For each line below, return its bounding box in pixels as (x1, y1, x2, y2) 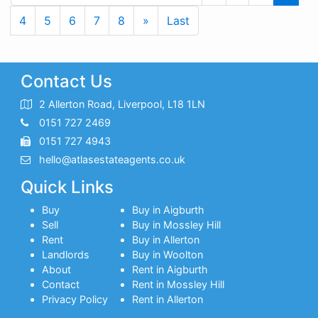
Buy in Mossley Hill (132, 219, 221, 231)
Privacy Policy (42, 293, 109, 306)
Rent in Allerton (132, 293, 204, 306)
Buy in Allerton (132, 234, 200, 246)
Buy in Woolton (132, 248, 204, 261)
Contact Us (21, 71, 113, 92)
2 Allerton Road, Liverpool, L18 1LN (36, 98, 206, 111)
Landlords (42, 248, 90, 261)
